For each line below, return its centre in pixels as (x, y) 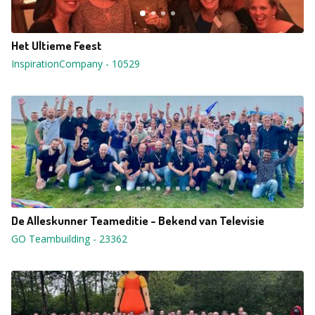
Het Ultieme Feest (57, 45)
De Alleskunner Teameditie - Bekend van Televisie (138, 220)
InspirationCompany (57, 64)
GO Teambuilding (51, 239)
